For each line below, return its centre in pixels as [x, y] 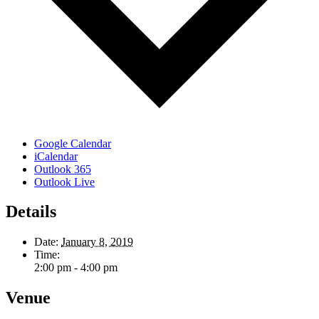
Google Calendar [73, 143]
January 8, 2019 [97, 242]
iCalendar [56, 156]
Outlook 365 [63, 169]
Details [31, 212]
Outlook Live [64, 182]
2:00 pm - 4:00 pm [76, 268]
